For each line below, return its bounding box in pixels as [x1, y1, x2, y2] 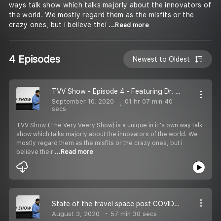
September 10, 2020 [52, 98, 114, 106]
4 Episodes [9, 53, 60, 65]
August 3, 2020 [52, 210, 100, 218]
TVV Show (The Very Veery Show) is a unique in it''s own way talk [16, 121, 202, 129]
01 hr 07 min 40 [123, 98, 173, 106]
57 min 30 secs [109, 210, 157, 218]
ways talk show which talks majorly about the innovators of [9, 1, 212, 9]
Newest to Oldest [133, 55, 190, 63]
